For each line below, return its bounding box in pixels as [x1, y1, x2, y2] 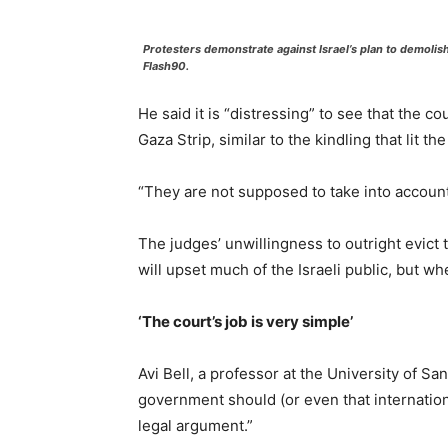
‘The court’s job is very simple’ [138, 311, 353, 331]
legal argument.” [138, 415, 253, 435]
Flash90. [143, 58, 189, 73]
